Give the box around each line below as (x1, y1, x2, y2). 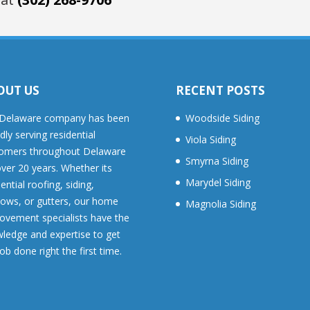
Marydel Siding (185, 175, 250, 189)
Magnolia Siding (185, 197, 256, 210)
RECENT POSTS (175, 82, 265, 98)
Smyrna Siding (185, 154, 248, 167)
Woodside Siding (185, 111, 259, 125)
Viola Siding (185, 132, 236, 146)
